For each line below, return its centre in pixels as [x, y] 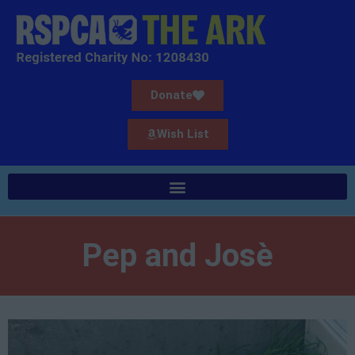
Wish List [183, 134]
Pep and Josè [177, 256]
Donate [172, 95]
